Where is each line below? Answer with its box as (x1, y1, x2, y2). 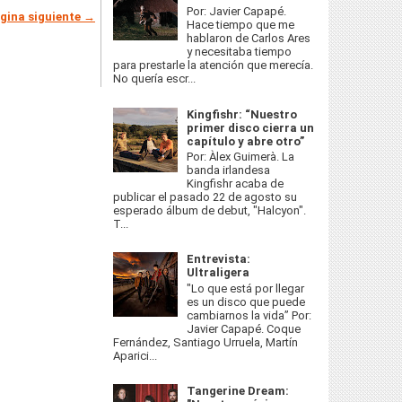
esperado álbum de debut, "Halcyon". (113, 204, 306, 218)
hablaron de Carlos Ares (187, 31, 311, 46)
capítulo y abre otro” (187, 134, 305, 148)
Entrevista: (187, 252, 251, 267)
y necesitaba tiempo (187, 45, 293, 59)
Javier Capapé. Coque (187, 321, 301, 336)
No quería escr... (113, 72, 196, 86)
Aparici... (113, 348, 157, 363)
